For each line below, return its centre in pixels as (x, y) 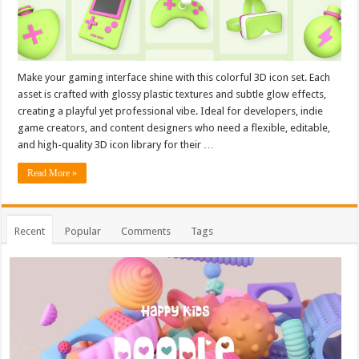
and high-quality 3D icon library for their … (116, 144)
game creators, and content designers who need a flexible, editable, (174, 127)
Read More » (52, 173)
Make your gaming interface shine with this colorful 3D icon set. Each (174, 77)
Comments (146, 231)
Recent (30, 231)
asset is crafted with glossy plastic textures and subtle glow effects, (172, 94)
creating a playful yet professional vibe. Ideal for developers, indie (171, 111)
